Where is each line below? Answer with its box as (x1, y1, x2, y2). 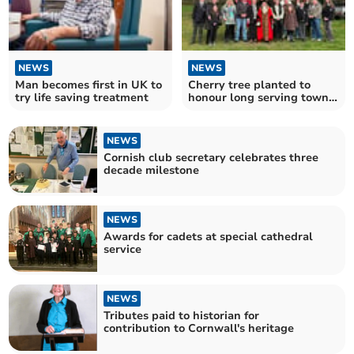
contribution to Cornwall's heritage (104, 321, 295, 337)
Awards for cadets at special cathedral (104, 228, 314, 244)
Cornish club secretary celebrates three (104, 149, 319, 165)
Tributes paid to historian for (104, 308, 260, 324)
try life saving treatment (15, 89, 149, 105)
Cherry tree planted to (188, 77, 311, 92)
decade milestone (104, 162, 200, 178)
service (104, 241, 142, 257)
